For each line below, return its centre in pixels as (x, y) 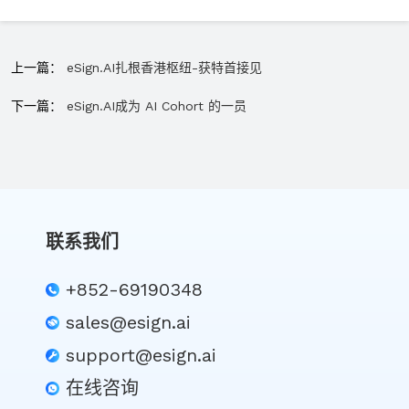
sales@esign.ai (128, 322)
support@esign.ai (141, 355)
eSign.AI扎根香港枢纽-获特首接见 (164, 68)
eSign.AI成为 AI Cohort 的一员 (157, 106)
